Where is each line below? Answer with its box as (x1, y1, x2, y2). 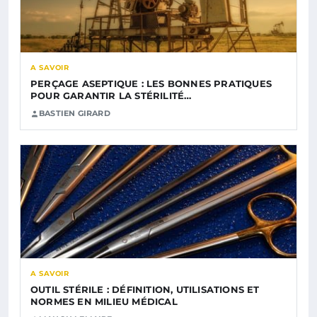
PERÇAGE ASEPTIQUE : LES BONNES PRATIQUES (30, 78, 272, 90)
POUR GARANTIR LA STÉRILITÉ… (30, 90, 192, 102)
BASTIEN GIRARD (39, 108, 110, 119)
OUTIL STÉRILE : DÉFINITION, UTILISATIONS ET (30, 284, 260, 296)
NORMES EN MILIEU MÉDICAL (30, 296, 178, 308)
